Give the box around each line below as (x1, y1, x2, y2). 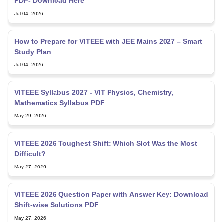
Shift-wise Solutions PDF (14, 200, 99, 209)
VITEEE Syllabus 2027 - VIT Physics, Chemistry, (14, 88, 173, 96)
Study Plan (14, 47, 51, 55)
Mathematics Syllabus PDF (14, 98, 105, 107)
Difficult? (14, 149, 46, 158)
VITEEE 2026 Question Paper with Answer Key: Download (14, 190, 208, 198)
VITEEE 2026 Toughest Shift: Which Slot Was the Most (14, 139, 197, 147)
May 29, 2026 (14, 112, 46, 118)
